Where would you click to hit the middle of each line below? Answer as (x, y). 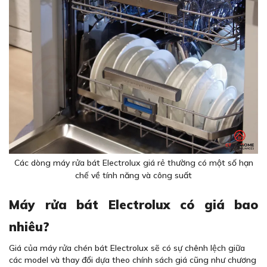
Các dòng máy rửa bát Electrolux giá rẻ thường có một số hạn (133, 162)
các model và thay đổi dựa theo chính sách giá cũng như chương (133, 260)
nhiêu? (29, 226)
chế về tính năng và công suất (133, 175)
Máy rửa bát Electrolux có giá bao (133, 204)
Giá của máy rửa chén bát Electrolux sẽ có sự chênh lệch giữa (127, 248)
